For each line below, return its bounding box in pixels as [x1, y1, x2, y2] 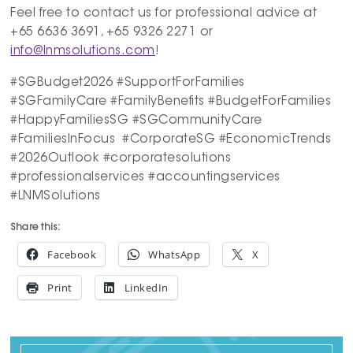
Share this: [10, 223, 61, 233]
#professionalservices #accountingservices [10, 171, 281, 184]
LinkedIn [124, 281, 169, 295]
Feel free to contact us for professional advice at [10, 8, 318, 20]
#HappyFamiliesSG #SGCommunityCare [10, 114, 262, 127]
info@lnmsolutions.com [10, 46, 155, 58]
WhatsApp [148, 247, 201, 262]
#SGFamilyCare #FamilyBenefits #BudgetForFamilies [10, 95, 332, 108]
